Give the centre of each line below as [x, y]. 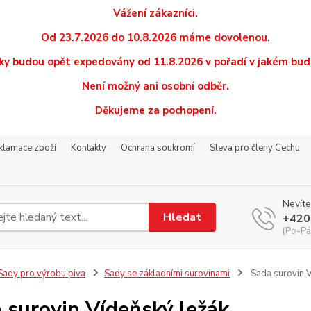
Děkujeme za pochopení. [155, 110]
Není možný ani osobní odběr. [155, 86]
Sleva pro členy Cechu [255, 148]
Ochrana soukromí [158, 148]
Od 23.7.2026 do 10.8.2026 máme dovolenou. [155, 37]
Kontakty [89, 148]
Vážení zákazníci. [155, 13]
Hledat [183, 217]
